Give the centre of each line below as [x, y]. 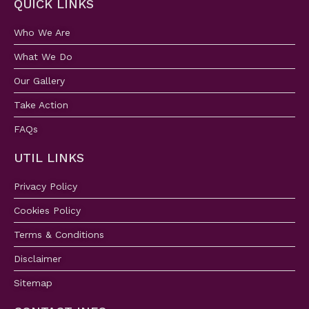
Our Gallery [39, 81]
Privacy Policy [46, 187]
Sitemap [33, 283]
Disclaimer [38, 259]
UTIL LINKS [49, 158]
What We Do [43, 57]
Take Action [41, 105]
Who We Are [42, 33]
